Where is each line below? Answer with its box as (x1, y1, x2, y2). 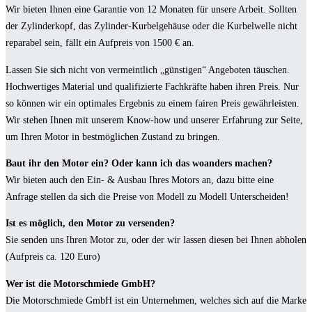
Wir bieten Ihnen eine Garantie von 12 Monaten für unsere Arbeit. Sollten (6, 3, 297, 15)
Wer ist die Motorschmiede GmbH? (6, 277, 155, 289)
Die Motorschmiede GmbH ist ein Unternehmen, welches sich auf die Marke (6, 294, 306, 306)
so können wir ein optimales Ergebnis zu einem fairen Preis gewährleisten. (6, 97, 299, 109)
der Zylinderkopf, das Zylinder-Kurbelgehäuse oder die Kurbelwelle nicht (6, 20, 297, 32)
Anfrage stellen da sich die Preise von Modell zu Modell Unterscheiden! (6, 190, 289, 202)
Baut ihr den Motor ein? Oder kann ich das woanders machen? (6, 157, 272, 169)
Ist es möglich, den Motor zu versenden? (6, 217, 175, 229)
